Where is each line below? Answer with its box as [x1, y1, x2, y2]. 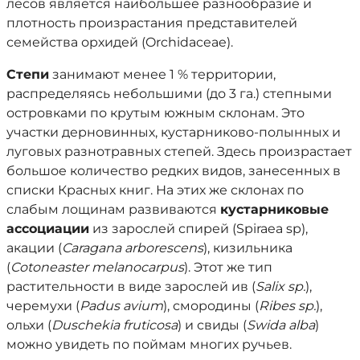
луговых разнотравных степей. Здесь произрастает [6, 144, 352, 159]
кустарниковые [220, 202, 329, 217]
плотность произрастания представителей [6, 15, 297, 31]
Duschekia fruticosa [51, 317, 178, 333]
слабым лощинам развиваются [6, 202, 220, 217]
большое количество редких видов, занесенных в [6, 163, 341, 178]
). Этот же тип [184, 260, 272, 275]
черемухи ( [6, 298, 80, 313]
